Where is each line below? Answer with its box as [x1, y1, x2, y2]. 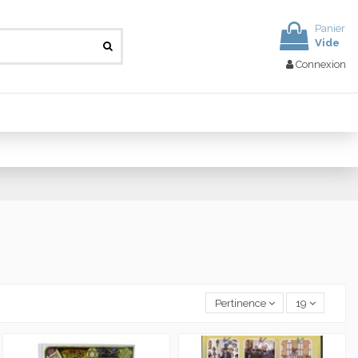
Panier [315, 22, 345, 35]
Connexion [296, 58, 346, 70]
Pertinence [214, 296, 266, 309]
